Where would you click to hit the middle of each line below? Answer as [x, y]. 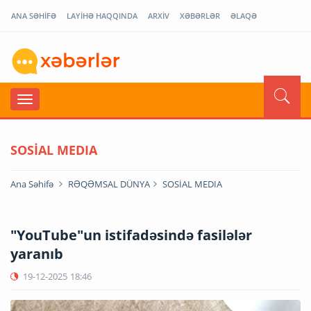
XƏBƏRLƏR [200, 16]
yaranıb [37, 253]
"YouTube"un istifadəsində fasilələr [131, 235]
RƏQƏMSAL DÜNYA [109, 184]
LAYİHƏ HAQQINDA [102, 16]
